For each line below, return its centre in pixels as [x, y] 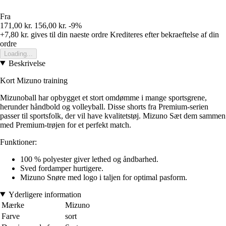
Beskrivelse [27, 63]
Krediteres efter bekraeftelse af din [164, 34]
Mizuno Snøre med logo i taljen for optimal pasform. [104, 177]
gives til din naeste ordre [68, 34]
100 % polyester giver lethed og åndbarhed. [89, 159]
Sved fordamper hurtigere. [62, 168]
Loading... [18, 53]
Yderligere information [45, 194]
